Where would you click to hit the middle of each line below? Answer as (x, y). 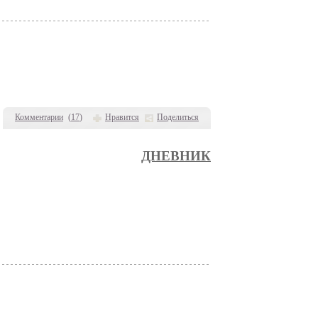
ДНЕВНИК (176, 156)
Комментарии (39, 117)
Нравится (122, 117)
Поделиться (178, 117)
